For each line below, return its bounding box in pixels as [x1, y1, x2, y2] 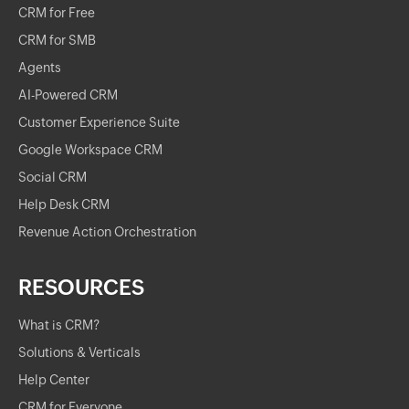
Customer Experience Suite [18, 115, 180, 130]
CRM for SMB [18, 33, 96, 47]
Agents [18, 60, 61, 75]
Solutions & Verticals [18, 345, 141, 360]
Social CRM [18, 170, 87, 184]
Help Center [18, 372, 89, 387]
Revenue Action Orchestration [18, 225, 196, 239]
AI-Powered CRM [18, 88, 118, 102]
